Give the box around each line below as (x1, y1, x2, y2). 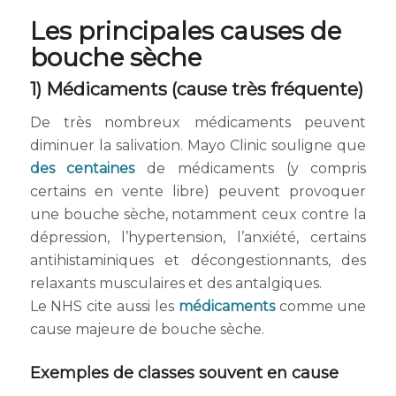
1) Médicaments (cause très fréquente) (29, 79, 363, 101)
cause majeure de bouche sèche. (29, 320, 264, 338)
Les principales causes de (29, 16, 341, 47)
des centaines (29, 159, 135, 177)
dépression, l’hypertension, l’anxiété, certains (29, 228, 367, 246)
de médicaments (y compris (134, 159, 367, 177)
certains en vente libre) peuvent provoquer (29, 182, 367, 200)
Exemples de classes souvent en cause (29, 362, 339, 383)
